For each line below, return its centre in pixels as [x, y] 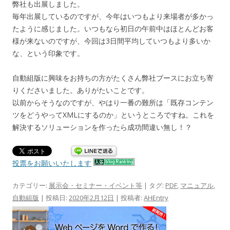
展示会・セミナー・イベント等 [95, 185]
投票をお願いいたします [52, 163]
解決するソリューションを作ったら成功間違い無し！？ [102, 127]
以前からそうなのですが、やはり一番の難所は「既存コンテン [113, 102]
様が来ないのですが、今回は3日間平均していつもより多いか [111, 41]
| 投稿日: [54, 197]
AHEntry [156, 197]
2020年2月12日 [91, 197]
